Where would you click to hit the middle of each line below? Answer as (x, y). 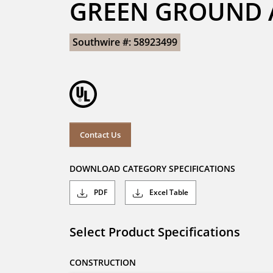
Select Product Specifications (155, 232)
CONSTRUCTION (103, 263)
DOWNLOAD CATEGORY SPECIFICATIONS (152, 169)
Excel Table (168, 193)
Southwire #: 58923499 (125, 42)
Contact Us (100, 134)
